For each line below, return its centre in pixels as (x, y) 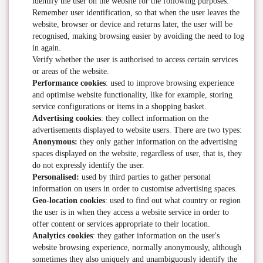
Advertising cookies (67, 118)
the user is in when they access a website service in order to (131, 212)
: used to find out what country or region (173, 200)
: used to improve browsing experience (170, 83)
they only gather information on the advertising (157, 142)
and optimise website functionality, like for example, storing (132, 95)
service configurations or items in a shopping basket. (119, 107)
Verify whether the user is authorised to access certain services (135, 60)
